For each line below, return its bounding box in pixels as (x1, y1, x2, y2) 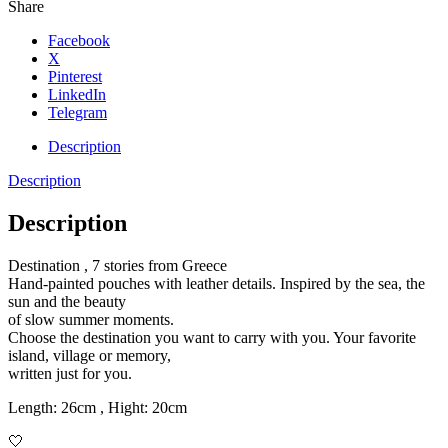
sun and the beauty (8, 292, 126, 310)
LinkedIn (48, 85, 106, 103)
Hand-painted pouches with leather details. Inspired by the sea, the (8, 274, 425, 292)
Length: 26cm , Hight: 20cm (8, 398, 187, 416)
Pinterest (48, 67, 102, 85)
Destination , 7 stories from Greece (8, 256, 227, 274)
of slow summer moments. (8, 310, 174, 328)
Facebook (48, 31, 110, 49)
